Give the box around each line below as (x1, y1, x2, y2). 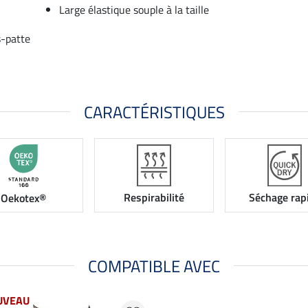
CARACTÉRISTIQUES (83, 99, 225, 124)
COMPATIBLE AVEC (88, 253, 220, 278)
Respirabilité (124, 189, 184, 206)
